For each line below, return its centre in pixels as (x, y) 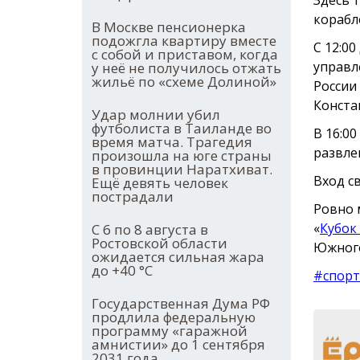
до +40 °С (122, 271)
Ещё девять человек (160, 183)
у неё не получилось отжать (186, 68)
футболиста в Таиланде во (182, 129)
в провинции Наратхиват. (182, 170)
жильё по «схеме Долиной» (184, 82)
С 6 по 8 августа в (150, 230)
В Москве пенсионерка (169, 27)
